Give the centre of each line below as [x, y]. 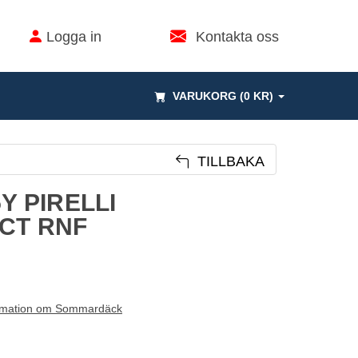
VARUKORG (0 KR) [225, 96]
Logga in [74, 37]
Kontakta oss [238, 37]
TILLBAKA [227, 161]
